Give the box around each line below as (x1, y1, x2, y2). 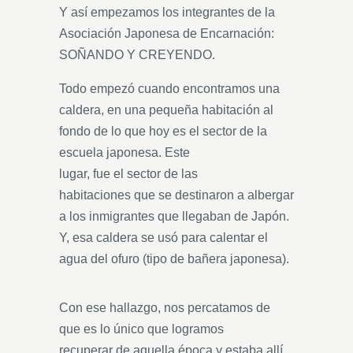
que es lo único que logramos (59, 322, 224, 336)
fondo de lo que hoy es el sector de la (59, 124, 267, 138)
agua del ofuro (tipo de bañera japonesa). (59, 252, 289, 266)
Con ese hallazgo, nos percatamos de (59, 301, 270, 314)
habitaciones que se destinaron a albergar (59, 188, 294, 202)
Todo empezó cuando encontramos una (59, 82, 280, 95)
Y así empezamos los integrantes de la (59, 6, 275, 19)
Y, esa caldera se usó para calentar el (59, 231, 268, 244)
